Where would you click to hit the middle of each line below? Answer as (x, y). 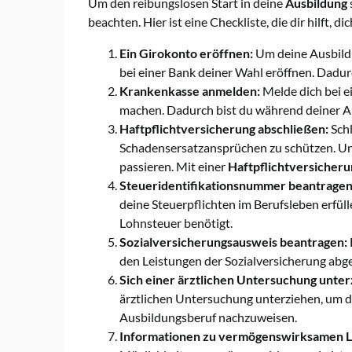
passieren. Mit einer (174, 167)
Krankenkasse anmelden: (190, 91)
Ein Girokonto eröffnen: (186, 53)
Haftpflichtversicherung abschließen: (224, 129)
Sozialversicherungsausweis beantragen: (233, 242)
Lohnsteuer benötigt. (176, 223)
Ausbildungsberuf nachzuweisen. (208, 317)
